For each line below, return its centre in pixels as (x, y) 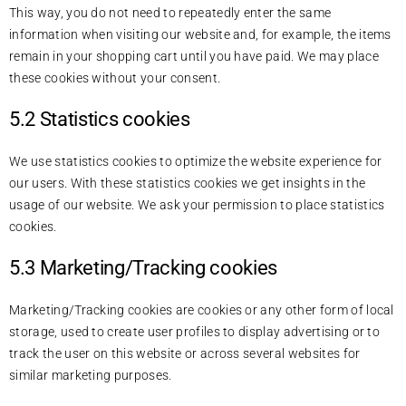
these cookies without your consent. (115, 77)
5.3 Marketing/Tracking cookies (144, 267)
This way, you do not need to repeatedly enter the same (170, 12)
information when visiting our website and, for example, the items (200, 34)
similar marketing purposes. (91, 375)
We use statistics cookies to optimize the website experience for (196, 161)
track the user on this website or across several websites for (185, 353)
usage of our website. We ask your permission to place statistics (197, 204)
